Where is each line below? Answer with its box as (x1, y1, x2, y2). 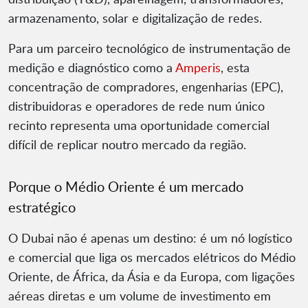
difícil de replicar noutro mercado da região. (8, 136, 246, 153)
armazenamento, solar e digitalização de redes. (8, 10, 262, 27)
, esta (221, 59, 250, 76)
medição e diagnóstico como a (8, 59, 175, 76)
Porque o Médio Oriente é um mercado (8, 177, 243, 197)
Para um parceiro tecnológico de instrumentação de (8, 40, 291, 57)
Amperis (175, 59, 221, 76)
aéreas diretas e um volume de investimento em (8, 287, 271, 305)
